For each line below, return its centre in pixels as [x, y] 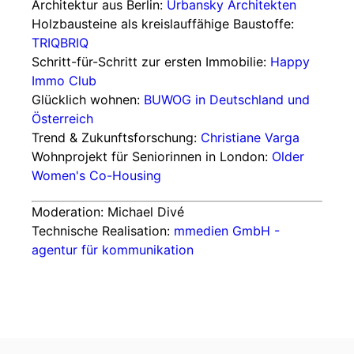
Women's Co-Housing [96, 175]
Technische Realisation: [103, 231]
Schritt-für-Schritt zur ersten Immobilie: [151, 62]
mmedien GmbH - [227, 231]
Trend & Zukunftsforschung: [116, 137]
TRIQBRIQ [60, 43]
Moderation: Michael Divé [108, 212]
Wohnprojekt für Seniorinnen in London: [152, 156]
